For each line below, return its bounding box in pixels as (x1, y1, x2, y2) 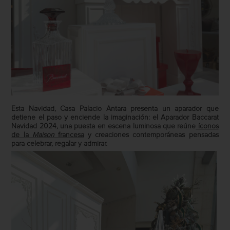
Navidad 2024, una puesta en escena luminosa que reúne (11, 123, 196, 130)
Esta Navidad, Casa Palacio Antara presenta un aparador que (11, 105, 219, 113)
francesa (54, 131, 84, 139)
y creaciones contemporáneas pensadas (84, 131, 219, 139)
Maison (32, 131, 54, 139)
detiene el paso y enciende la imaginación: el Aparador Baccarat (11, 114, 219, 122)
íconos (196, 123, 219, 130)
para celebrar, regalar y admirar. (11, 140, 108, 148)
